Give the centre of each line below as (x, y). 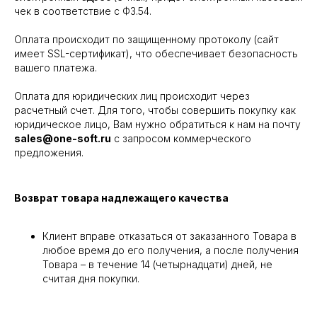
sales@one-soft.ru (63, 139)
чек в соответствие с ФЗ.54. (83, 11)
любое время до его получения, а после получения (171, 250)
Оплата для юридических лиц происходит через (132, 96)
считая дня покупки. (91, 279)
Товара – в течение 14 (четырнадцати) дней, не (157, 265)
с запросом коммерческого (181, 139)
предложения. (49, 153)
